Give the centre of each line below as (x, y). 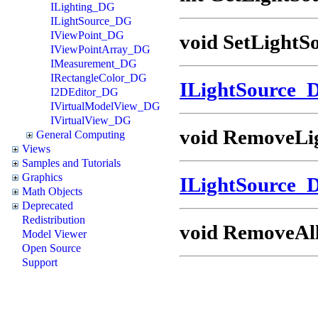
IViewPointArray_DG (100, 49)
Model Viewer (54, 234)
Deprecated (48, 205)
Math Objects (52, 191)
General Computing (81, 134)
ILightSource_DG (91, 21)
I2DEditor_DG (84, 92)
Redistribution (54, 219)
